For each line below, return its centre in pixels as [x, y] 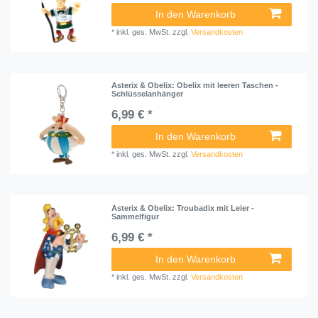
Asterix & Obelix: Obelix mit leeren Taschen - [195, 86]
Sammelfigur [136, 216]
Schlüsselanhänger [148, 94]
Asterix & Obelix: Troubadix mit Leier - [183, 208]
